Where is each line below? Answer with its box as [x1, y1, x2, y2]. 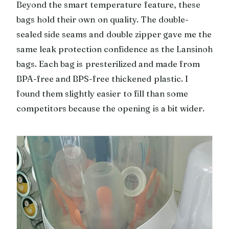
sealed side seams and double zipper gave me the [16, 29, 212, 39]
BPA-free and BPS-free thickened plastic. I [16, 73, 188, 84]
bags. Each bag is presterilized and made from [16, 58, 200, 69]
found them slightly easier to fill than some [16, 88, 189, 99]
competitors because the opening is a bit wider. [16, 103, 205, 113]
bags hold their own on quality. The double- [16, 14, 189, 25]
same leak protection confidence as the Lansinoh [16, 43, 213, 54]
